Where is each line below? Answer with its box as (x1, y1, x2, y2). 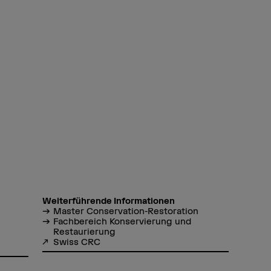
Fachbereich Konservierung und (53, 215, 191, 226)
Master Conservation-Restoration (53, 205, 198, 216)
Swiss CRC (53, 236, 100, 247)
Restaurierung (53, 226, 116, 237)
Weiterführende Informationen (42, 195, 175, 206)
